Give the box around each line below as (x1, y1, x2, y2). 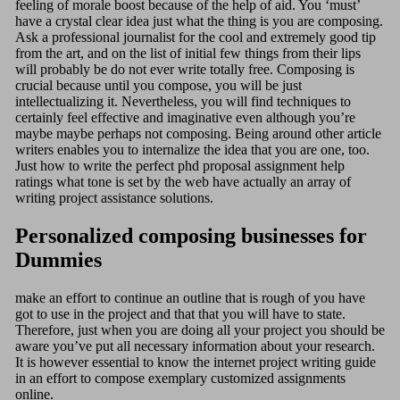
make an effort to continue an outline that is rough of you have (14, 289, 365, 305)
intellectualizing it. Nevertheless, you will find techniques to (14, 94, 351, 110)
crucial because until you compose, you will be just (14, 78, 302, 94)
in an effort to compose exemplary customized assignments (14, 370, 346, 386)
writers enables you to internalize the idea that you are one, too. (14, 142, 370, 158)
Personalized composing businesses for (14, 224, 367, 248)
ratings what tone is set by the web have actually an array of (14, 174, 351, 190)
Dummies (14, 248, 102, 272)
